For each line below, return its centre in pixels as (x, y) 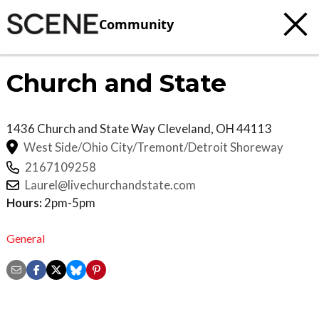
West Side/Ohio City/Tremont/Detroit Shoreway (153, 147)
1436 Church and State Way (82, 129)
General (26, 238)
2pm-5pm (69, 203)
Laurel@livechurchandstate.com (110, 185)
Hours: (24, 203)
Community (136, 24)
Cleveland (184, 129)
